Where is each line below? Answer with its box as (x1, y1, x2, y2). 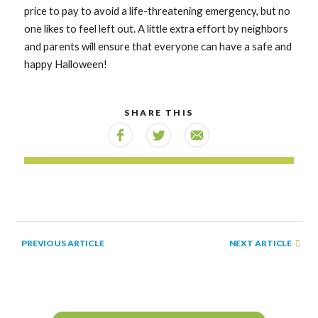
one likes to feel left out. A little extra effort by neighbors (24, 22, 289, 35)
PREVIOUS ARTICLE (20, 238, 105, 248)
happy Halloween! (24, 57, 108, 71)
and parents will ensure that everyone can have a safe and (24, 40, 292, 53)
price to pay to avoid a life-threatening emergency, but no (24, 4, 291, 18)
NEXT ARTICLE (229, 237, 294, 248)
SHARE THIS (124, 107, 194, 119)
